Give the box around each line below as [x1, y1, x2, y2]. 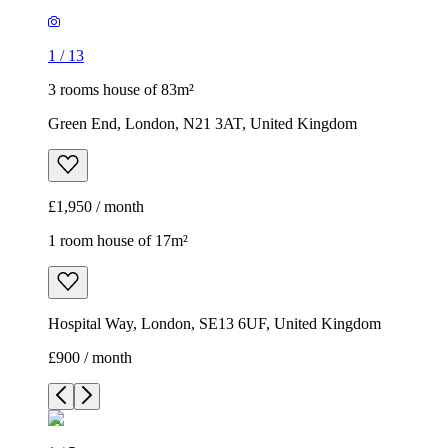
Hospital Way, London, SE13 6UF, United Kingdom [48, 315, 381, 333]
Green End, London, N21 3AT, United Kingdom [48, 115, 357, 133]
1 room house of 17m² [48, 232, 188, 250]
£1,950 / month [48, 198, 144, 216]
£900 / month [48, 349, 132, 367]
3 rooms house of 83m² [48, 81, 194, 99]
